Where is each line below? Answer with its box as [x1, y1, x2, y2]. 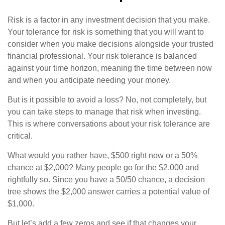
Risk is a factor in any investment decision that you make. [8, 16, 210, 24]
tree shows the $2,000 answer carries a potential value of [8, 187, 209, 196]
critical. [8, 132, 33, 140]
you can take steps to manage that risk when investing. [8, 107, 201, 116]
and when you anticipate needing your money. [8, 76, 171, 84]
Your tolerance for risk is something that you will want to [8, 28, 204, 36]
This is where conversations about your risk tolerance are [8, 120, 210, 128]
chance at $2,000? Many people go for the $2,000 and [8, 163, 199, 172]
